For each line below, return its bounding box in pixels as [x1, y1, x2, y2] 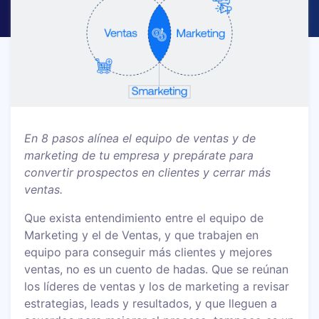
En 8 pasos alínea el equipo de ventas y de [24, 130, 256, 145]
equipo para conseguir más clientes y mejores [24, 244, 273, 259]
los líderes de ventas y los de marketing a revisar [24, 278, 290, 293]
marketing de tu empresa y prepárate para [24, 147, 254, 162]
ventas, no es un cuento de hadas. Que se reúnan [24, 261, 289, 276]
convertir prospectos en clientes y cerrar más [24, 164, 271, 179]
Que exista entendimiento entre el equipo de [24, 210, 264, 225]
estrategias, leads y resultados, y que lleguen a [24, 296, 278, 310]
